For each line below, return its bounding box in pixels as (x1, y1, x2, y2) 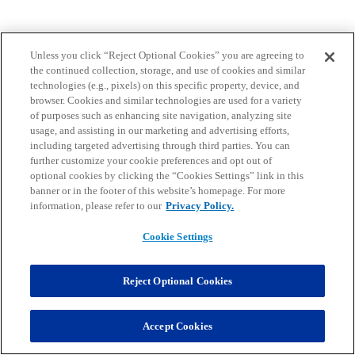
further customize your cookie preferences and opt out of (30, 155, 273, 166)
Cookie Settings (142, 231, 213, 242)
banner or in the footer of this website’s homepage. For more (30, 185, 286, 197)
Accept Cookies (143, 320, 212, 332)
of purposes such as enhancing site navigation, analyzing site (30, 109, 292, 121)
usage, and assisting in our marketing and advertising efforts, (30, 124, 290, 136)
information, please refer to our (30, 200, 162, 212)
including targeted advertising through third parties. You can (30, 139, 291, 151)
